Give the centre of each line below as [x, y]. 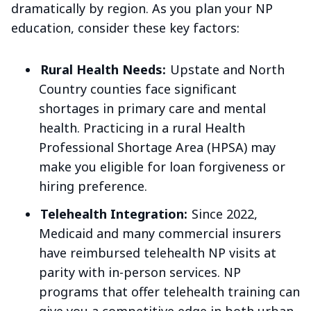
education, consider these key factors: [125, 28]
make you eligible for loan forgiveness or [162, 167]
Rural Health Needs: [103, 70]
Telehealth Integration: [114, 214]
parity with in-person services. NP [140, 272]
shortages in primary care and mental [152, 109]
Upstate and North [226, 70]
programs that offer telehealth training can [169, 292]
